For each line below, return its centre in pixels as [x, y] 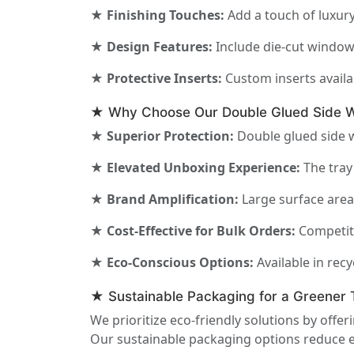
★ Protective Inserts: [156, 79]
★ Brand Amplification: [164, 200]
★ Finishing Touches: [157, 15]
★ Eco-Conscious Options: [172, 263]
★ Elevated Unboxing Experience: [195, 168]
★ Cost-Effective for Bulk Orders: [193, 231]
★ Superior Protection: [162, 136]
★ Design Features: [151, 47]
